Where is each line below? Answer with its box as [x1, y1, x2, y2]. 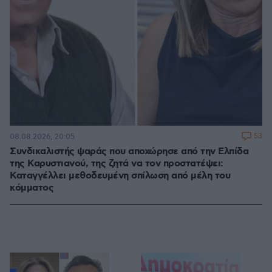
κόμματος [10, 182, 53, 195]
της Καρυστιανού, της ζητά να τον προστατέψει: [10, 157, 223, 171]
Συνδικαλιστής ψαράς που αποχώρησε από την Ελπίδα [10, 145, 248, 158]
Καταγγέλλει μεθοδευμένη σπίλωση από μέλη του [10, 169, 230, 183]
